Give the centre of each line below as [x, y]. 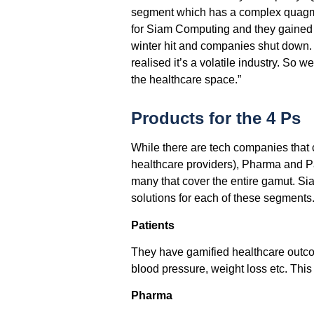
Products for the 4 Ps [216, 118]
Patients [152, 225]
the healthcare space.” [186, 80]
